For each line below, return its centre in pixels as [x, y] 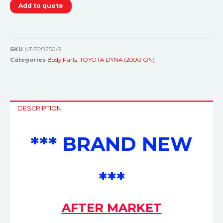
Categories [28, 60]
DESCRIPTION [40, 108]
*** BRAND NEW [111, 144]
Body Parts [62, 60]
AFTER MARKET [111, 208]
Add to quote [41, 5]
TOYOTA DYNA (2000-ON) [117, 60]
